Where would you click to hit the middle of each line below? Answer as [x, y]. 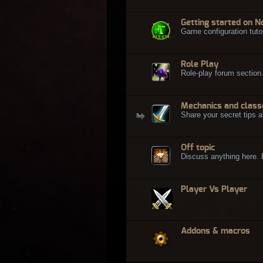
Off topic [198, 147]
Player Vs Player [214, 189]
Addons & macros [215, 231]
